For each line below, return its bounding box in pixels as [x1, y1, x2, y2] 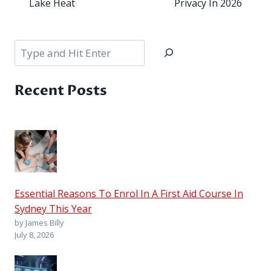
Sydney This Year [15, 201, 92, 215]
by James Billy [15, 217, 64, 228]
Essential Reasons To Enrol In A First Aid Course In [15, 186, 243, 200]
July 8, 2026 [15, 229, 54, 240]
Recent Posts [15, 80, 107, 100]
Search [14, 40, 45, 54]
